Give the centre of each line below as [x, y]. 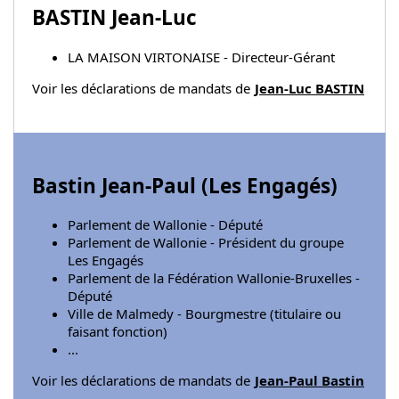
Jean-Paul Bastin [309, 381]
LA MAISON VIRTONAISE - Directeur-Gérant [201, 57]
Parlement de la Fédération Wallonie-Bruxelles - [214, 278]
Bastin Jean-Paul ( [120, 185]
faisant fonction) [118, 332]
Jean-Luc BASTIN [309, 88]
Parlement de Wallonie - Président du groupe [206, 243]
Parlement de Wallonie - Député [165, 225]
